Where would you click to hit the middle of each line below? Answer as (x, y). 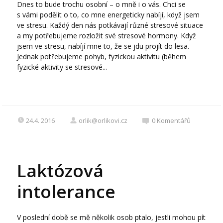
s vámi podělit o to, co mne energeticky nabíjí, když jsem (109, 15)
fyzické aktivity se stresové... (62, 67)
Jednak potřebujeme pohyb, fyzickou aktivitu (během (102, 57)
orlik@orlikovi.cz (103, 121)
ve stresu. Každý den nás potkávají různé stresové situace (110, 25)
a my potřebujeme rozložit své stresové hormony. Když (107, 36)
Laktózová (60, 171)
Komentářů (174, 121)
